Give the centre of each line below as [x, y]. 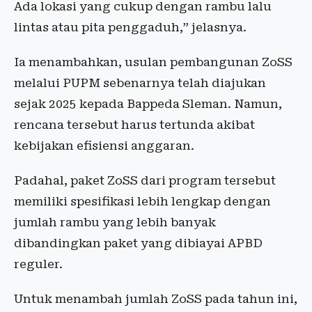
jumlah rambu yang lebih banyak [115, 222]
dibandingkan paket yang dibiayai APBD [138, 243]
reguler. [38, 264]
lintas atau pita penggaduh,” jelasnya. [130, 27]
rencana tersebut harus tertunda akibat [134, 125]
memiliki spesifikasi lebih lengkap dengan [142, 201]
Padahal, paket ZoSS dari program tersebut [145, 180]
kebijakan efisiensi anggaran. [104, 146]
